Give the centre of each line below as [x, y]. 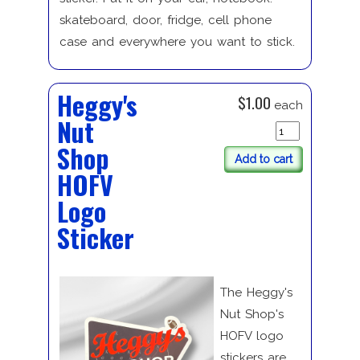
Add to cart [264, 159]
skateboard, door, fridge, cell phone [165, 20]
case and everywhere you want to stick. [177, 42]
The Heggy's [256, 293]
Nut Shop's [252, 315]
